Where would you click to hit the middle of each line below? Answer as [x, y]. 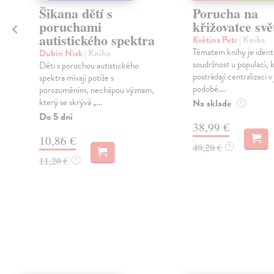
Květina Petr [216, 40]
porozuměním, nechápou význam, [96, 90]
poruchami [70, 27]
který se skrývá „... [70, 102]
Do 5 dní [56, 117]
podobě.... [209, 89]
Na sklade [212, 104]
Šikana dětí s [76, 13]
